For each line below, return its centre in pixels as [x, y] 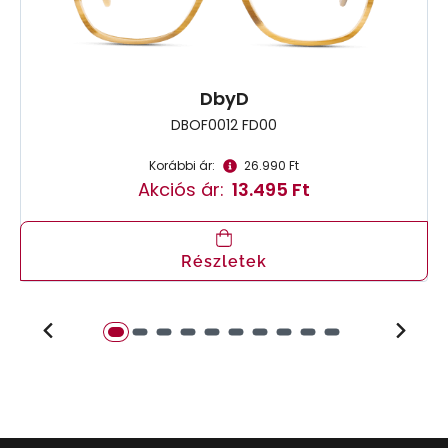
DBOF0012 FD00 [224, 125]
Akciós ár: [181, 190]
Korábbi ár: [182, 166]
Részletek [224, 262]
